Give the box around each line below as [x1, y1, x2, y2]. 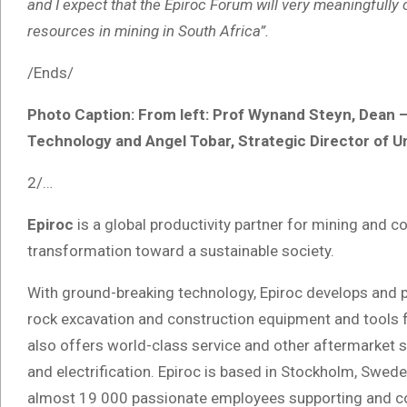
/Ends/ [27, 64, 74, 83]
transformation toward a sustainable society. [27, 242, 338, 261]
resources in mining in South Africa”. [27, 22, 269, 41]
